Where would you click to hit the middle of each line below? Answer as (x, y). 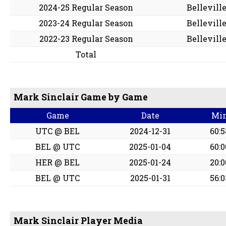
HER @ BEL (58, 162)
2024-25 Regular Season (86, 8)
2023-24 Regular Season (86, 23)
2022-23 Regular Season (86, 39)
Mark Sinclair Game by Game (81, 97)
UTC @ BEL (58, 131)
